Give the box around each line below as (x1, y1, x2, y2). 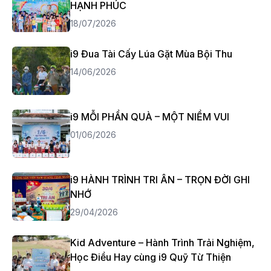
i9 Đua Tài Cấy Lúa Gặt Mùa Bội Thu (70, 48, 232, 60)
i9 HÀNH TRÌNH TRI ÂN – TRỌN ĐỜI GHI (70, 174, 250, 186)
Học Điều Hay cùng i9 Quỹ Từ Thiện (70, 251, 231, 263)
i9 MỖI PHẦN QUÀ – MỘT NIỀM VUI (70, 111, 229, 123)
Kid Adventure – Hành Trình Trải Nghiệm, (70, 237, 255, 249)
